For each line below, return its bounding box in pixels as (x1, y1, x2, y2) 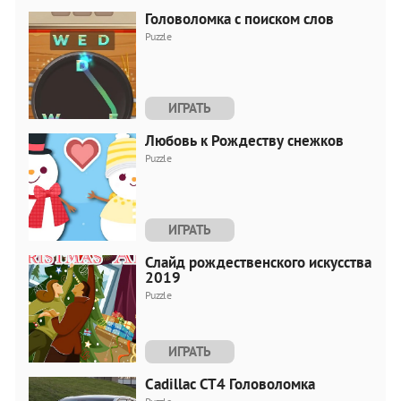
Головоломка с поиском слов (145, 8, 334, 29)
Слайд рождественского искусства (145, 252, 371, 272)
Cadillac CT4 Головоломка (145, 373, 315, 394)
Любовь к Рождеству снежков (145, 130, 344, 150)
